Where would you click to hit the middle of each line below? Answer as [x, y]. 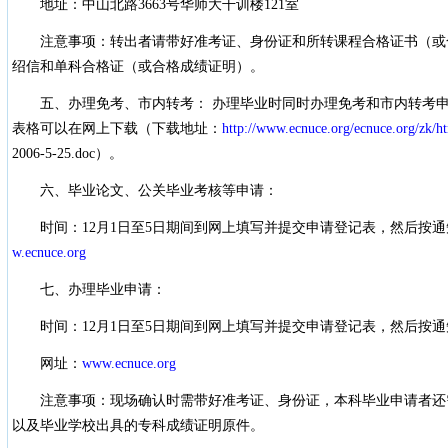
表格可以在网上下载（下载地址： [116, 128]
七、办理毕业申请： [88, 289]
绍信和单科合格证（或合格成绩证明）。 [137, 66]
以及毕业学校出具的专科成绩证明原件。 [137, 425]
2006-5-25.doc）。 [67, 153]
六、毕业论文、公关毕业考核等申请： [144, 190]
